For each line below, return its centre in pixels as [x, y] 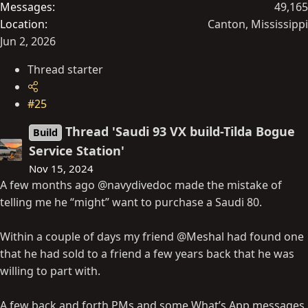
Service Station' [77, 150]
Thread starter [65, 69]
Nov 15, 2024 [61, 168]
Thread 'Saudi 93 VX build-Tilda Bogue [180, 131]
